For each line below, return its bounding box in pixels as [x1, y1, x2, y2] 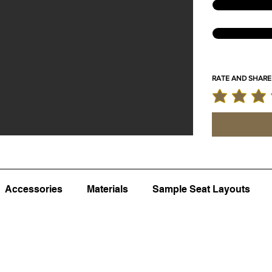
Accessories [5, 183, 63, 195]
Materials [87, 183, 128, 195]
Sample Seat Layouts [152, 183, 250, 195]
